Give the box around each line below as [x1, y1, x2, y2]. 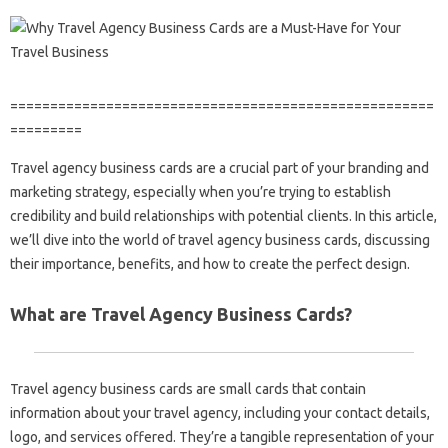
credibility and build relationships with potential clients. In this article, [10, 208, 437, 224]
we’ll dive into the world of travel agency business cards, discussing [10, 232, 430, 248]
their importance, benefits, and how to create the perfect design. [10, 256, 410, 272]
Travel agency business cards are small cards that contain [10, 381, 366, 397]
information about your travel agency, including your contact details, [10, 405, 430, 421]
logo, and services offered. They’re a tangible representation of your [10, 429, 434, 445]
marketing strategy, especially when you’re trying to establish [10, 184, 391, 200]
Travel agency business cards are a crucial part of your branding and [10, 160, 429, 176]
